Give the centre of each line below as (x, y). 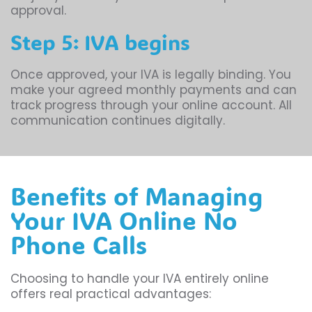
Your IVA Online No (124, 220)
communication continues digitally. (118, 121)
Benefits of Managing (137, 196)
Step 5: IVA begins (100, 42)
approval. (38, 11)
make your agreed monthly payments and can (154, 90)
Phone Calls (79, 245)
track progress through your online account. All (151, 106)
